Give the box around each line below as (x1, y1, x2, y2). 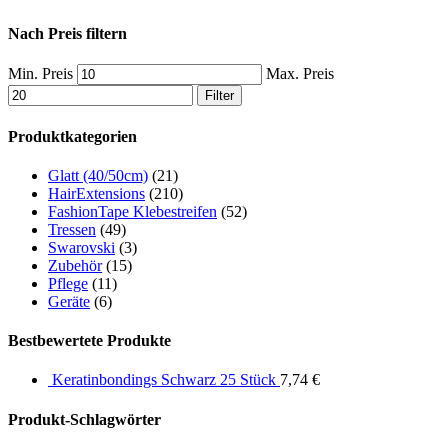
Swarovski (48, 238, 115, 256)
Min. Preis (8, 65, 73, 83)
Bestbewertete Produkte (8, 332, 171, 350)
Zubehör (48, 256, 102, 274)
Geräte (48, 292, 90, 310)
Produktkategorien (8, 127, 137, 145)
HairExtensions (48, 184, 145, 202)
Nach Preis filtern (8, 24, 127, 42)
